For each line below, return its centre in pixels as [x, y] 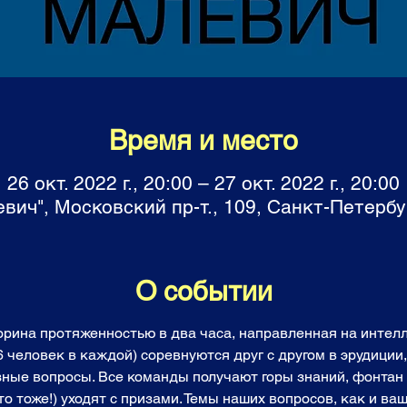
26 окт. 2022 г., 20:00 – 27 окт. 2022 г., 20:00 [203, 183]
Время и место [203, 140]
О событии [203, 291]
